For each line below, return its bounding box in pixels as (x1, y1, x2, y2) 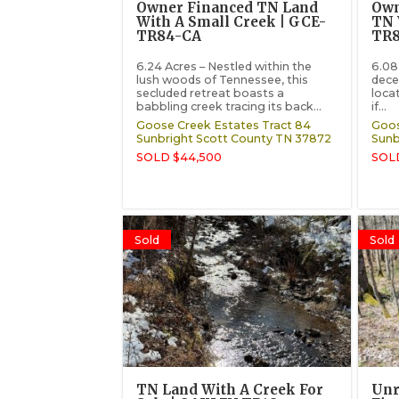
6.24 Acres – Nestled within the (136, 59, 313, 73)
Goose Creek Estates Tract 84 (136, 118, 312, 133)
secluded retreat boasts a (136, 85, 285, 100)
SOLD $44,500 (136, 151, 223, 165)
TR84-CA (136, 28, 202, 45)
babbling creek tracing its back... (136, 99, 322, 113)
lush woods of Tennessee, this (136, 72, 309, 86)
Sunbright (136, 132, 194, 146)
